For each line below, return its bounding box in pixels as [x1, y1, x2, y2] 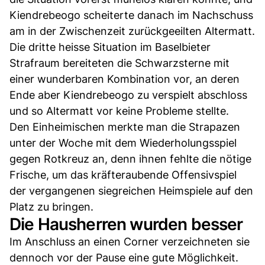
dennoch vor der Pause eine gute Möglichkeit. [9, 251, 238, 264]
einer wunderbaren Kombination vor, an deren [9, 72, 240, 85]
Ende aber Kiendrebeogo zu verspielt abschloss [9, 88, 247, 101]
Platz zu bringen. [9, 200, 93, 213]
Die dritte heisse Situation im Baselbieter [9, 40, 211, 53]
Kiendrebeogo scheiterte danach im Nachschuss [9, 8, 253, 21]
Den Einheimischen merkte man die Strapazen [9, 120, 240, 133]
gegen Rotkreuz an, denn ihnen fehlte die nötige [9, 152, 251, 165]
